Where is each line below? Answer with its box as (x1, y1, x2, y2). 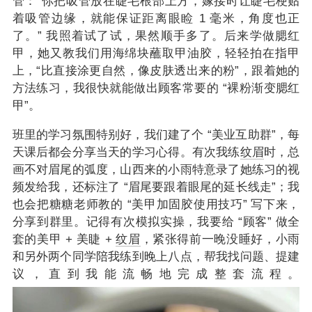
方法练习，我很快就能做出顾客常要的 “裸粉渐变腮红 (12, 81, 300, 95)
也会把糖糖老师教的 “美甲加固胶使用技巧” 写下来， (12, 198, 300, 212)
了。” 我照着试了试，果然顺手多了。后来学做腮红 (12, 29, 300, 43)
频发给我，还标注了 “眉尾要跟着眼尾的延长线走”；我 (12, 180, 300, 194)
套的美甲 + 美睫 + (12, 233, 116, 247)
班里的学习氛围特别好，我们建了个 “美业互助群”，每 (12, 128, 300, 142)
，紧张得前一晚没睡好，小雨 (140, 233, 300, 247)
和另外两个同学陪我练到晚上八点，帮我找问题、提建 (12, 250, 300, 264)
